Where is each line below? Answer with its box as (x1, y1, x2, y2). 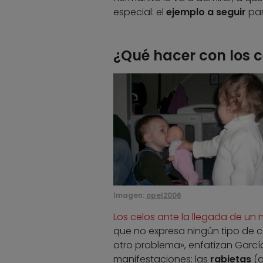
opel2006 (146, 190, 181, 201)
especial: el (113, 5, 166, 19)
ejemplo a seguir (166, 5, 246, 19)
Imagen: (113, 190, 146, 201)
